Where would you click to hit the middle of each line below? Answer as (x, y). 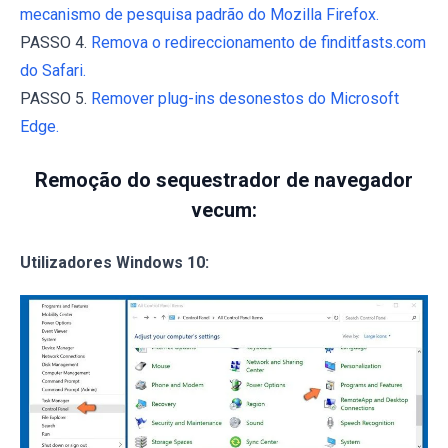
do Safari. (53, 71)
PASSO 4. (55, 43)
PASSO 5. (55, 99)
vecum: (224, 210)
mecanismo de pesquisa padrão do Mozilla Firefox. (199, 15)
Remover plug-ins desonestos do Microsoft (245, 99)
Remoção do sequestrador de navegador (224, 180)
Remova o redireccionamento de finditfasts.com (258, 43)
